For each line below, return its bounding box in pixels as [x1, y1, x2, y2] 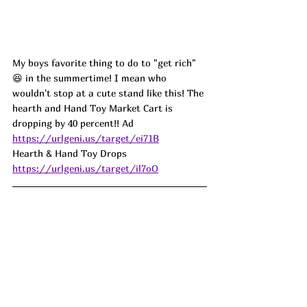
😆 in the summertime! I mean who [12, 72, 169, 84]
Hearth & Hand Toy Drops [12, 147, 130, 160]
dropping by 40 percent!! [12, 117, 122, 130]
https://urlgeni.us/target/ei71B [12, 132, 159, 145]
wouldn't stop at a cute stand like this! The [12, 87, 206, 99]
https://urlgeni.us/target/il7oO [12, 162, 158, 175]
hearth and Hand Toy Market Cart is [12, 102, 175, 114]
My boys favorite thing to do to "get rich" [12, 57, 199, 69]
